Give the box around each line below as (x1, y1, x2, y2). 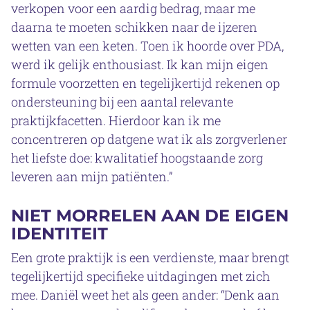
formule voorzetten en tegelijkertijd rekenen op (11, 74, 280, 91)
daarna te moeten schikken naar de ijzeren (11, 18, 257, 35)
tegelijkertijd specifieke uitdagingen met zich (11, 267, 270, 284)
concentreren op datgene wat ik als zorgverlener (11, 130, 287, 147)
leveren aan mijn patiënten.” (11, 167, 172, 185)
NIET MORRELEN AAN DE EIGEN (11, 205, 289, 226)
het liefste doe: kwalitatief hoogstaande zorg (11, 149, 263, 166)
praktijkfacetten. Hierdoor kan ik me (11, 111, 221, 129)
